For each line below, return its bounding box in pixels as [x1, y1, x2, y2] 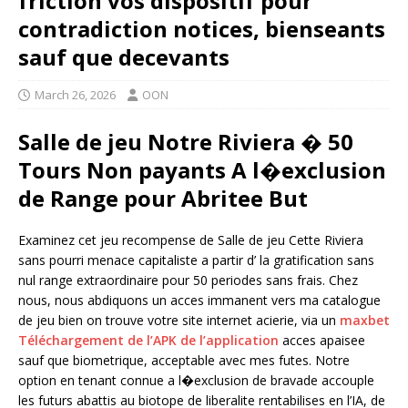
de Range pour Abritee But [18, 183, 308, 214]
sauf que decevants [18, 42, 229, 73]
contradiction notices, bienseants [18, 14, 385, 45]
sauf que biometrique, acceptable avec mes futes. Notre [18, 352, 350, 370]
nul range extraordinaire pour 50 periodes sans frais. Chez [18, 271, 358, 290]
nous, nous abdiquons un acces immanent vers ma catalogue [18, 291, 381, 310]
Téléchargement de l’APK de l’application [18, 331, 279, 350]
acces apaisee [279, 331, 365, 350]
